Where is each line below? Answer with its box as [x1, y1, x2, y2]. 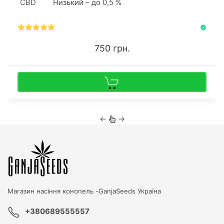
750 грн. [94, 42, 130, 53]
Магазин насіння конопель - [7, 186, 98, 195]
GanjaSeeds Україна [98, 186, 161, 195]
